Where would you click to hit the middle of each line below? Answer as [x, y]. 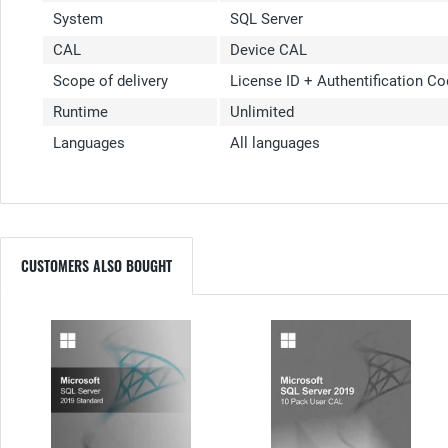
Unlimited [262, 112]
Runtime [80, 112]
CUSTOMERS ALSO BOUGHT [96, 266]
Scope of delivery [110, 81]
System [80, 19]
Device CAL [268, 50]
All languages [275, 143]
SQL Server [268, 19]
